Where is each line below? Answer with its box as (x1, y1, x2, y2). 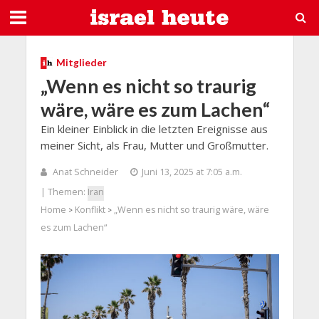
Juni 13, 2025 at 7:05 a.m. (141, 165, 242, 178)
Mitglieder (56, 57, 107, 68)
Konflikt (74, 203, 105, 216)
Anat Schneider (52, 165, 118, 178)
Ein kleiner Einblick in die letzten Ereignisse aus (40, 121, 268, 136)
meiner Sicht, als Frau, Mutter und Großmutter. (40, 137, 268, 152)
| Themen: (40, 185, 88, 198)
